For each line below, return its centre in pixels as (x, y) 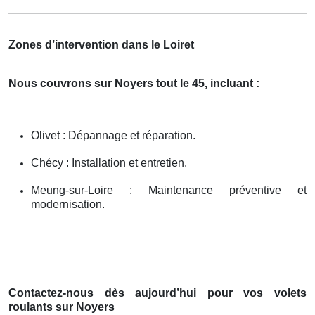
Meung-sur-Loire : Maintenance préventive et (169, 191)
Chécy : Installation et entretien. (109, 163)
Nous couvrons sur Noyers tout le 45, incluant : (134, 84)
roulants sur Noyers (62, 307)
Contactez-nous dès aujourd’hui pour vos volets (157, 293)
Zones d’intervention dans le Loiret (101, 45)
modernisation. (68, 205)
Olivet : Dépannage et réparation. (113, 136)
